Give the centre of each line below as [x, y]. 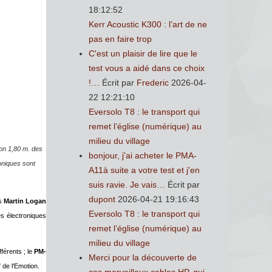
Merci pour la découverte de [143, 257]
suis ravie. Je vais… [127, 185]
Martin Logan [25, 201]
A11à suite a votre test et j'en [144, 170]
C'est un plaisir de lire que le [143, 53]
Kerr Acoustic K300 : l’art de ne [148, 24]
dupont [102, 199]
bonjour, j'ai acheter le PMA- [143, 155]
